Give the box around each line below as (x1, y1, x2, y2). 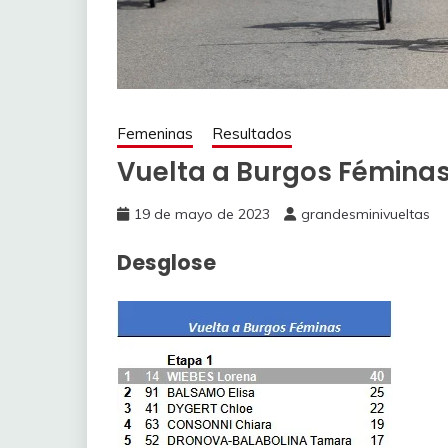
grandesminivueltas (301, 204, 430, 223)
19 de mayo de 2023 (134, 204, 270, 223)
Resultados (212, 123, 292, 143)
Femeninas (117, 123, 193, 143)
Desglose (117, 248, 216, 278)
